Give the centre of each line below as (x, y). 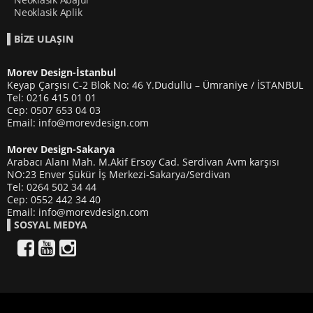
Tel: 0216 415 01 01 (52, 97)
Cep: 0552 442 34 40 (54, 199)
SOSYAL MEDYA (51, 225)
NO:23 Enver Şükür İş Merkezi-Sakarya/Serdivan (119, 174)
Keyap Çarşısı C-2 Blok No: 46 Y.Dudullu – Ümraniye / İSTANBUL (155, 85)
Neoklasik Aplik (48, 12)
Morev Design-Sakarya (61, 149)
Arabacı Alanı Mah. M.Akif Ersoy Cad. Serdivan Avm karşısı (143, 162)
